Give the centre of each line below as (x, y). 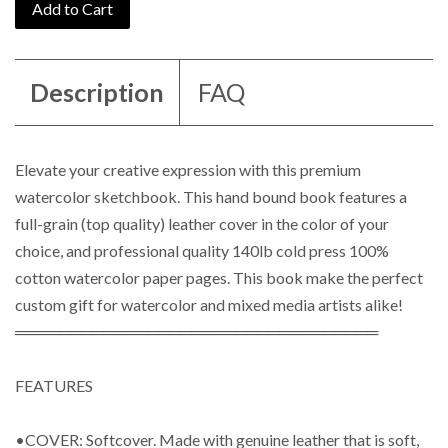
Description (97, 91)
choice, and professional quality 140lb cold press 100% (202, 250)
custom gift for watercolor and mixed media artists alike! (210, 304)
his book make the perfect (333, 277)
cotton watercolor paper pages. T (129, 277)
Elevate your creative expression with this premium (188, 169)
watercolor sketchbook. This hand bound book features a (211, 196)
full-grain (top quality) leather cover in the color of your (202, 223)
